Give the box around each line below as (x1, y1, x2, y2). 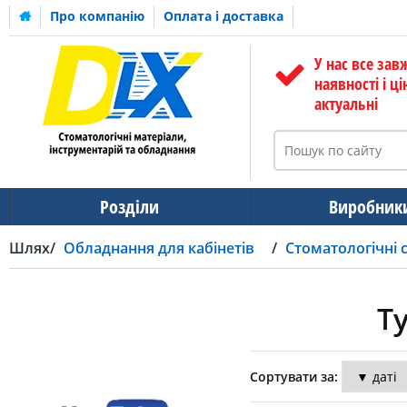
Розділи (100, 194, 160, 219)
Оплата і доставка (164, 7, 283, 25)
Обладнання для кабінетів (64, 237, 254, 258)
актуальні (313, 93, 378, 114)
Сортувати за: (249, 367, 338, 385)
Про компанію (50, 7, 144, 25)
